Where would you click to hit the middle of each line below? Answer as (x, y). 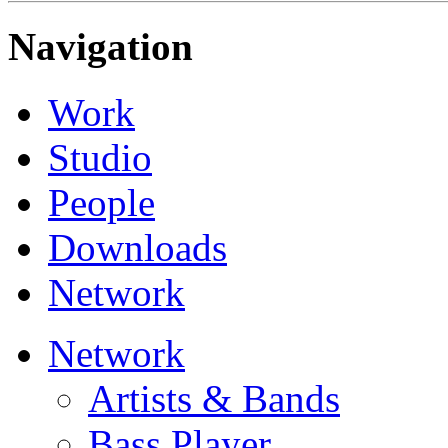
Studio (100, 158)
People (101, 203)
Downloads (137, 248)
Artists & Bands (214, 399)
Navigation (100, 47)
